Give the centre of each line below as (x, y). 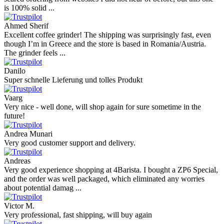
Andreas (17, 161)
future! (14, 116)
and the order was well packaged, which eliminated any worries (104, 179)
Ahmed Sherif (26, 26)
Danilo (15, 71)
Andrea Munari (28, 134)
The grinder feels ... (35, 53)
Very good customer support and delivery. (70, 143)
